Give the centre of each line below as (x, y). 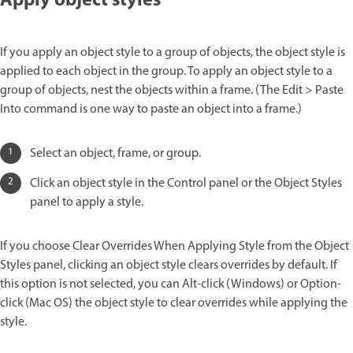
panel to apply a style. (87, 203)
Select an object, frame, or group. (115, 154)
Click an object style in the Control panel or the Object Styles (186, 184)
